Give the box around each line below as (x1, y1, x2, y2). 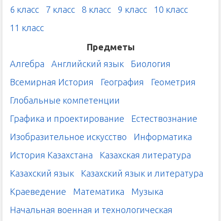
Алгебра (10, 59, 44, 69)
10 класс (154, 4, 188, 15)
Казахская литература (100, 150, 191, 160)
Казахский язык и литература (81, 168, 203, 179)
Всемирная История (10, 77, 94, 87)
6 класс (10, 4, 39, 15)
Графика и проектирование (10, 113, 124, 124)
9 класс (118, 4, 147, 15)
